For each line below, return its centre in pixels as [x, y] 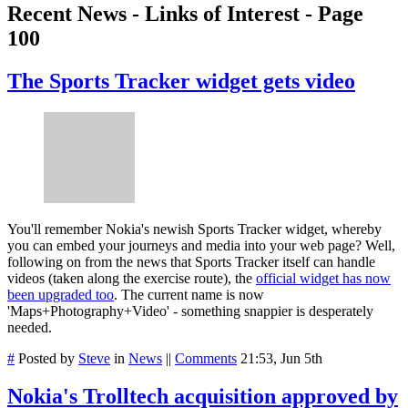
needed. [30, 327]
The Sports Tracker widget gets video [181, 81]
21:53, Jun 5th [281, 358]
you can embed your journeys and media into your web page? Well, [201, 245]
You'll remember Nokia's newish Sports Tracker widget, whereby [194, 229]
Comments [206, 358]
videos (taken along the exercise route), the [132, 278]
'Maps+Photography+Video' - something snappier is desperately [190, 311]
